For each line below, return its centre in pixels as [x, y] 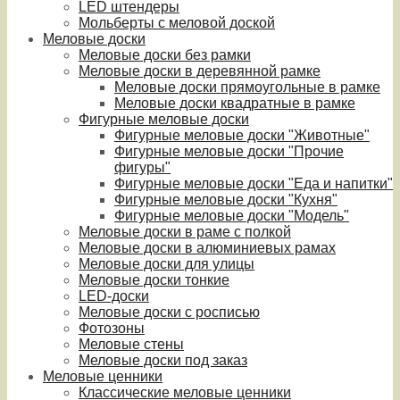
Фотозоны [112, 328]
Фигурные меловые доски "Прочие [229, 151]
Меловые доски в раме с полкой [185, 232]
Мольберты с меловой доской [177, 23]
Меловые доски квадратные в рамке [235, 103]
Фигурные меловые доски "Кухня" [226, 200]
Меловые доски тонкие [154, 280]
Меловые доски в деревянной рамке [200, 71]
